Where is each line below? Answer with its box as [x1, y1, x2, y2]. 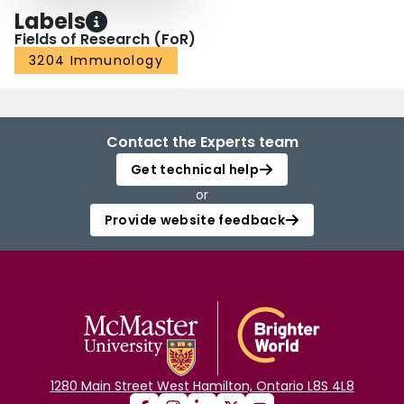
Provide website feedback [104, 211, 286, 230]
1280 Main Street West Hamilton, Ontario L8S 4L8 [50, 377, 354, 396]
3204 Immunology [29, 51, 163, 70]
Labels [14, 6, 86, 37]
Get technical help [130, 161, 260, 179]
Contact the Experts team [106, 132, 298, 153]
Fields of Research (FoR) [14, 29, 196, 50]
